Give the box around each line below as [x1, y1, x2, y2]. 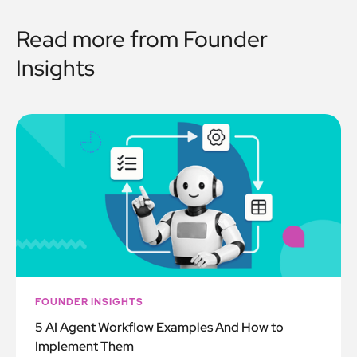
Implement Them [35, 338, 134, 355]
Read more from [16, 24, 183, 54]
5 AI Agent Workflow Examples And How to [35, 319, 284, 335]
